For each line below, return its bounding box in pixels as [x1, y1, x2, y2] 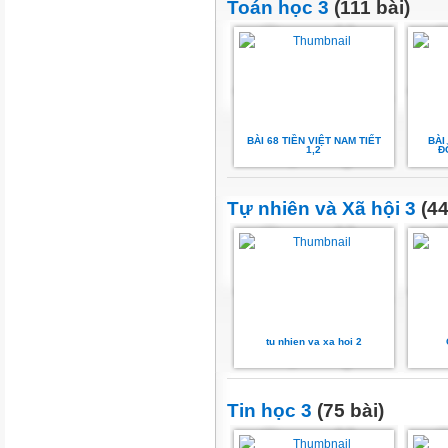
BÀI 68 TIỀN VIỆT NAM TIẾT [247, 134, 381, 146]
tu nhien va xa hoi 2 [266, 336, 362, 348]
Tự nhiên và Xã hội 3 [227, 198, 416, 220]
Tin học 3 [227, 399, 312, 421]
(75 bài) [312, 399, 384, 421]
